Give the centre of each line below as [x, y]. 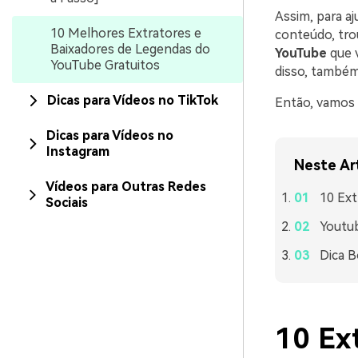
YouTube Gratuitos [105, 65]
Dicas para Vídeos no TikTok [133, 100]
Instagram [78, 151]
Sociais [66, 203]
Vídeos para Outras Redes [125, 187]
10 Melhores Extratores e [126, 33]
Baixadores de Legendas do [130, 49]
